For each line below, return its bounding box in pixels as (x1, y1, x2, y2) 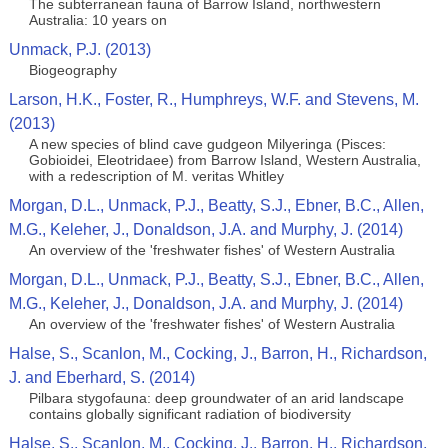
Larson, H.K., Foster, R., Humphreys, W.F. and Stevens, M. (8, 91, 419, 108)
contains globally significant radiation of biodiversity (28, 406, 351, 422)
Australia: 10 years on (28, 12, 167, 28)
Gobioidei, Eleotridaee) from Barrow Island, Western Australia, (28, 152, 421, 168)
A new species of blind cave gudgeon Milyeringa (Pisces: (28, 136, 386, 152)
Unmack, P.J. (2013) (8, 41, 151, 58)
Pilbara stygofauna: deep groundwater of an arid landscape (28, 390, 404, 406)
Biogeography (28, 62, 117, 78)
